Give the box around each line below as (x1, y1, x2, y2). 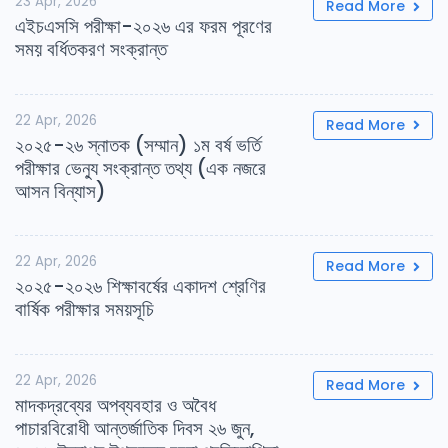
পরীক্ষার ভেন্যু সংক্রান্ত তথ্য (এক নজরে (15, 154, 266, 182)
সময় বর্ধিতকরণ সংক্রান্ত (15, 35, 167, 63)
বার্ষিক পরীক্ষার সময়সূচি (15, 296, 154, 324)
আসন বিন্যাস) (15, 177, 106, 205)
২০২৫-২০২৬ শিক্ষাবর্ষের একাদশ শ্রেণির (15, 273, 266, 301)
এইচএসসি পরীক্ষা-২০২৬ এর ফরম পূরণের (15, 12, 272, 40)
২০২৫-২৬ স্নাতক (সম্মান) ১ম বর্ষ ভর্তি (15, 131, 261, 159)
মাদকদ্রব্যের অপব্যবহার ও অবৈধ (15, 392, 216, 420)
